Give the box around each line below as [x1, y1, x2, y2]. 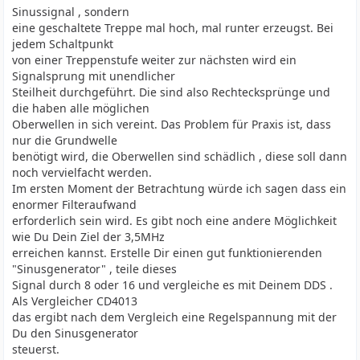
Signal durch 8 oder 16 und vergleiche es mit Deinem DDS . [12, 277, 333, 292]
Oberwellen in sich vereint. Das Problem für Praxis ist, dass [12, 117, 332, 132]
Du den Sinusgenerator [12, 325, 139, 341]
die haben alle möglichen [12, 100, 150, 116]
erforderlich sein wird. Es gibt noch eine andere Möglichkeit [12, 213, 337, 228]
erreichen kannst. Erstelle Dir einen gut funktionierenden [12, 245, 323, 260]
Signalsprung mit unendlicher [12, 68, 176, 84]
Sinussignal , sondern [12, 4, 130, 19]
